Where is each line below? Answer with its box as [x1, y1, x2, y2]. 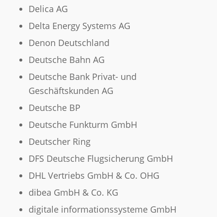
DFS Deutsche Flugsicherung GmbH [28, 153, 173, 165]
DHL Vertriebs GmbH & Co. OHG [28, 170, 159, 182]
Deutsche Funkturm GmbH [28, 119, 137, 131]
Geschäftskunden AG [28, 85, 113, 97]
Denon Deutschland [28, 37, 109, 49]
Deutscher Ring [28, 136, 91, 148]
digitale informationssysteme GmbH [28, 203, 176, 216]
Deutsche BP [28, 102, 80, 114]
